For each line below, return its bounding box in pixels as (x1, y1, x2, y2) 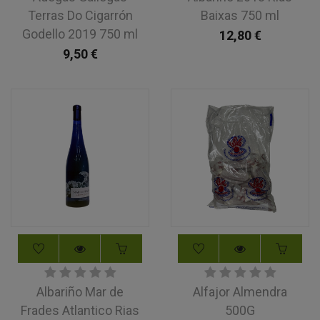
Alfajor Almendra (193, 284, 287, 299)
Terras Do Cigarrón (27, 8, 133, 23)
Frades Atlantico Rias (21, 303, 139, 318)
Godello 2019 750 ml (22, 26, 138, 41)
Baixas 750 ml (201, 8, 279, 23)
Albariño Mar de (36, 284, 124, 299)
